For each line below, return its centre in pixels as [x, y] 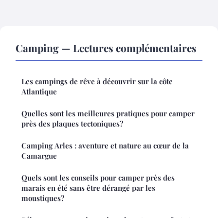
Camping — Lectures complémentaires [106, 47]
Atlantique [39, 91]
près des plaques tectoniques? [72, 123]
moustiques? [43, 198]
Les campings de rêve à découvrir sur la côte [97, 81]
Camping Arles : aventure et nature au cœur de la [105, 145]
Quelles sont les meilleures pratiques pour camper [108, 113]
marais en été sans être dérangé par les [88, 188]
